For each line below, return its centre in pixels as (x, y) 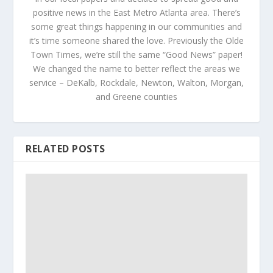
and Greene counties (136, 97)
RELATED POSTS (66, 149)
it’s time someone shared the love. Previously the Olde (136, 41)
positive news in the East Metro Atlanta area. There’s (136, 13)
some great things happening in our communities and (136, 27)
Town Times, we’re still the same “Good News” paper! (136, 55)
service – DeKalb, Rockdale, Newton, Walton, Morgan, (136, 83)
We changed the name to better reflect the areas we (136, 69)
